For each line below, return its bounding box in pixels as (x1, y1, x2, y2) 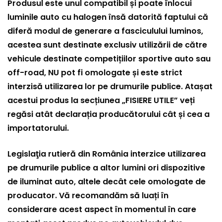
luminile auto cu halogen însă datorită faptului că (7, 11, 208, 23)
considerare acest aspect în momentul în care (7, 204, 196, 216)
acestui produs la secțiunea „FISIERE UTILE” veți (7, 95, 195, 107)
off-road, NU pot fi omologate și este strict (7, 67, 182, 79)
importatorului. (7, 122, 69, 134)
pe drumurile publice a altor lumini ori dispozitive (7, 162, 205, 174)
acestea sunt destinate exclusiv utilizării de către (7, 39, 207, 51)
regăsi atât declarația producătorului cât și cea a (7, 109, 210, 120)
